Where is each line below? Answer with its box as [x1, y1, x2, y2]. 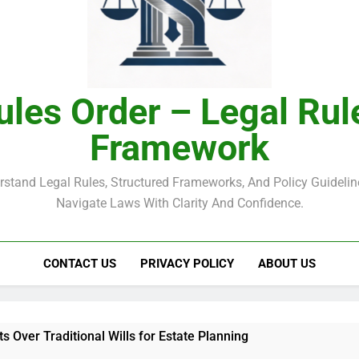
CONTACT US [42, 256, 116, 272]
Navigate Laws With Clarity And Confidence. [55, 196, 304, 212]
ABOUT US [257, 256, 316, 272]
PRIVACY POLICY [139, 256, 234, 272]
